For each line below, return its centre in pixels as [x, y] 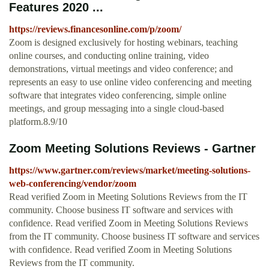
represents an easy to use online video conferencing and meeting [130, 82]
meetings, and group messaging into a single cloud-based [116, 109]
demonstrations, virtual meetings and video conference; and [121, 69]
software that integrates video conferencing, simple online [118, 95]
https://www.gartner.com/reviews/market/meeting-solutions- [130, 171]
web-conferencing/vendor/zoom [73, 184]
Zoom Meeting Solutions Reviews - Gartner [132, 149]
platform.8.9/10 [38, 122]
